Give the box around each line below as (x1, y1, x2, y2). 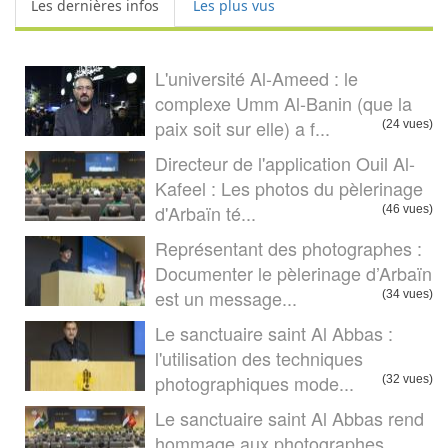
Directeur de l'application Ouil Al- (155, 150, 415, 177)
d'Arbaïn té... (155, 200, 256, 227)
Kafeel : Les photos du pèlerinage (155, 175, 423, 202)
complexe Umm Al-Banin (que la (155, 90, 412, 117)
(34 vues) (382, 287, 433, 302)
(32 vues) (382, 372, 433, 387)
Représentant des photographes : (155, 235, 422, 262)
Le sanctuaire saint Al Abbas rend (155, 405, 424, 432)
